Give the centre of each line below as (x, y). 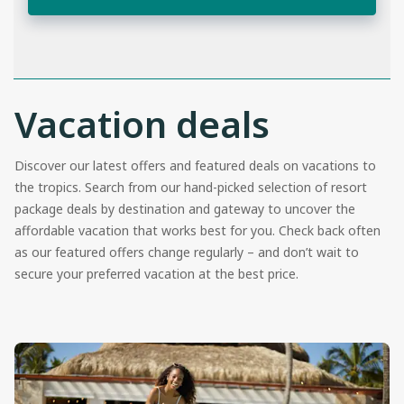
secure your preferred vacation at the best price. (158, 273)
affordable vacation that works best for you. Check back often (197, 230)
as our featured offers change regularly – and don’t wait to (187, 252)
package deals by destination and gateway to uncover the (185, 208)
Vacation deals (142, 124)
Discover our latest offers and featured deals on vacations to (195, 165)
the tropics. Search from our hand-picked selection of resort (191, 187)
